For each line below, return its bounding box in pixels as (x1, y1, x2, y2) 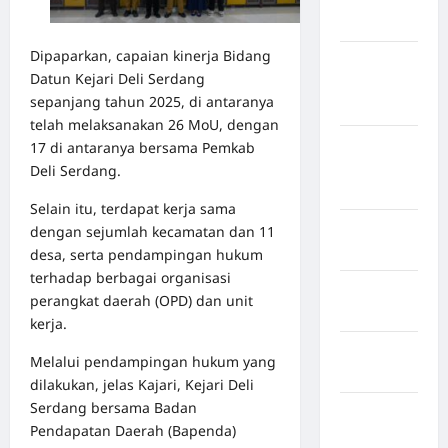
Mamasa (339, 304, 398, 322)
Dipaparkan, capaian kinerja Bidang (30, 46, 271, 66)
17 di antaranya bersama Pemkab (30, 138, 255, 158)
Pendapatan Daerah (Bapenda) (30, 421, 236, 441)
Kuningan (339, 243, 407, 261)
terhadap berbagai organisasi (30, 268, 231, 288)
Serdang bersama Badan (30, 398, 197, 418)
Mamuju (339, 365, 396, 383)
